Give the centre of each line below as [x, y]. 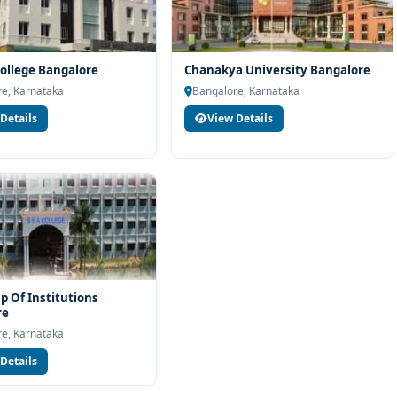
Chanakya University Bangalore [278, 70]
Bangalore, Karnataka [246, 90]
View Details [241, 118]
